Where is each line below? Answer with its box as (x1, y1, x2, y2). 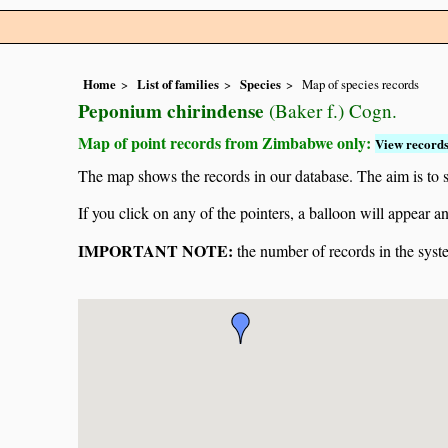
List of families (137, 75, 219, 94)
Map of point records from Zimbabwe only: (78, 131, 375, 155)
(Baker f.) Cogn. (264, 98, 397, 124)
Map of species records (302, 75, 419, 94)
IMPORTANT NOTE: (78, 239, 233, 263)
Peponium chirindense (78, 97, 264, 126)
